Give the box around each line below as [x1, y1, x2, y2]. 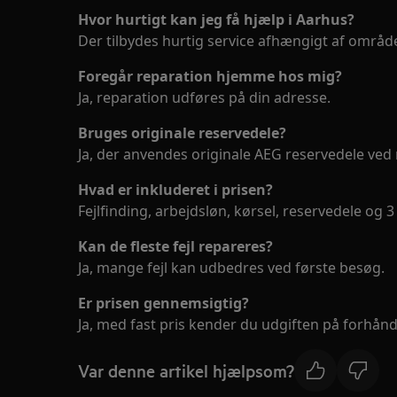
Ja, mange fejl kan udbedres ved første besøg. [78, 258, 385, 277]
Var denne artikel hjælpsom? [78, 358, 294, 382]
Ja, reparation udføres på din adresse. [78, 88, 331, 107]
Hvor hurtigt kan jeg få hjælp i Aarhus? [78, 10, 354, 29]
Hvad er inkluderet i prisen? [78, 180, 273, 199]
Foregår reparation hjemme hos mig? [78, 66, 342, 86]
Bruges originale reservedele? [78, 123, 286, 143]
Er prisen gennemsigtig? [78, 293, 249, 313]
